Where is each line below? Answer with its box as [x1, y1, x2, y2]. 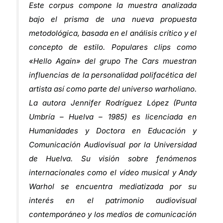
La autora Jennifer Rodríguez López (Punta [28, 98, 197, 108]
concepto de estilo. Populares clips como [28, 42, 197, 52]
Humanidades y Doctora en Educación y [28, 125, 197, 135]
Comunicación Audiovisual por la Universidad [28, 139, 197, 149]
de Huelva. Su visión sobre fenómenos [28, 153, 197, 163]
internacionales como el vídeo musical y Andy [28, 167, 197, 177]
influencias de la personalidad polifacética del [28, 70, 197, 80]
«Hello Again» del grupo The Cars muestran [28, 56, 197, 66]
